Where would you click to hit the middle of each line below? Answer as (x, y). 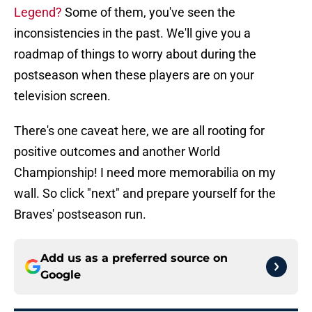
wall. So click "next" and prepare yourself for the (145, 194)
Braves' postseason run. (80, 214)
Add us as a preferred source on (134, 258)
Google (61, 275)
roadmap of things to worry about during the (135, 54)
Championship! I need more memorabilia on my (145, 173)
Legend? (38, 13)
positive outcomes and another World (117, 152)
